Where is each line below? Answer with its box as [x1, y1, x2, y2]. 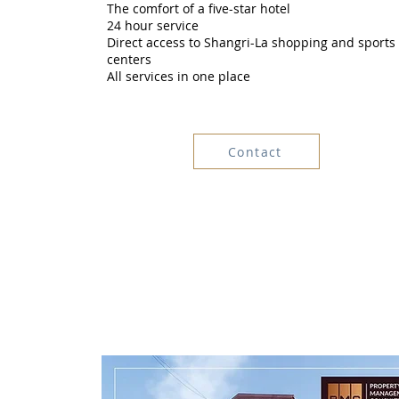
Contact [228, 142, 282, 160]
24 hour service [106, 17, 199, 34]
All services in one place [106, 68, 250, 85]
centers [106, 51, 151, 68]
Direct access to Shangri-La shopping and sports [106, 34, 395, 51]
